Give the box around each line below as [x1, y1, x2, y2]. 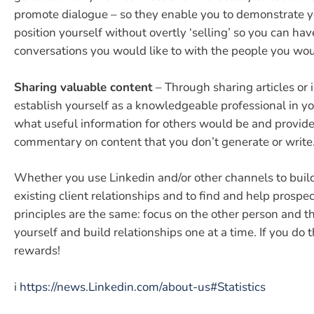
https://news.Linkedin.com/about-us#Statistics [20, 278, 266, 295]
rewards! [14, 243, 60, 259]
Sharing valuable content [14, 78, 153, 95]
